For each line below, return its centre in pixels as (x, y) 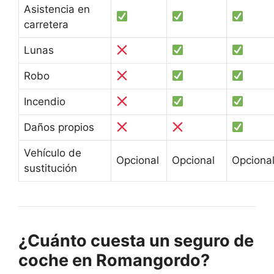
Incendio (45, 101)
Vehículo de (53, 153)
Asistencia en (57, 9)
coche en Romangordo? (114, 260)
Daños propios (59, 127)
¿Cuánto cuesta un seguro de (136, 240)
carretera (46, 24)
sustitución (50, 168)
